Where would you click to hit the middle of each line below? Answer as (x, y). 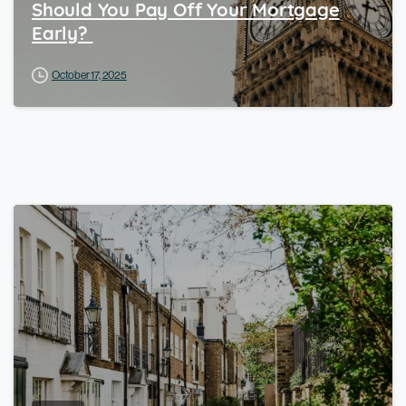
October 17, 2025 (89, 76)
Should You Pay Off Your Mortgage (186, 12)
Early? (63, 36)
